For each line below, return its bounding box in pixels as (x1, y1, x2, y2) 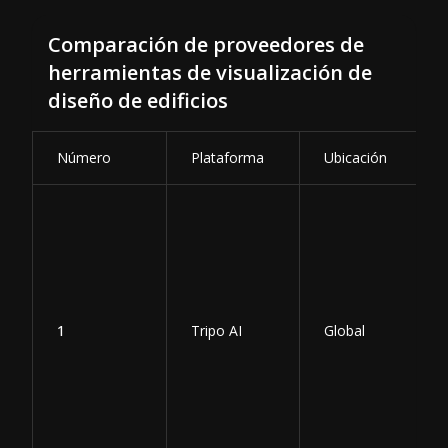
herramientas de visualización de (48, 58, 372, 86)
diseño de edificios (48, 86, 228, 114)
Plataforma (191, 147, 264, 167)
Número (57, 147, 111, 167)
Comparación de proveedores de (48, 30, 364, 58)
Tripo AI (191, 320, 242, 340)
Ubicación (324, 147, 387, 167)
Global (324, 320, 365, 340)
